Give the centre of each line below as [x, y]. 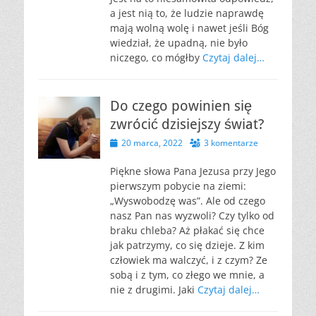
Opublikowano [137, 142]
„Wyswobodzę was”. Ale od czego [188, 201]
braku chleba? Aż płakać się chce [187, 230]
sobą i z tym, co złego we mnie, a [187, 275]
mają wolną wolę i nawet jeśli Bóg [189, 28]
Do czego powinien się [181, 106]
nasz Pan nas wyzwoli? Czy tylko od [192, 215]
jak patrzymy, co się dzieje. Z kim [187, 245]
